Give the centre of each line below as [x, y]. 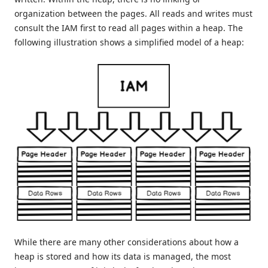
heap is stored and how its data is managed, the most [123, 256]
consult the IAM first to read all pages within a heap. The [129, 28]
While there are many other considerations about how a [127, 242]
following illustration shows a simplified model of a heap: [129, 42]
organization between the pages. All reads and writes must [133, 14]
